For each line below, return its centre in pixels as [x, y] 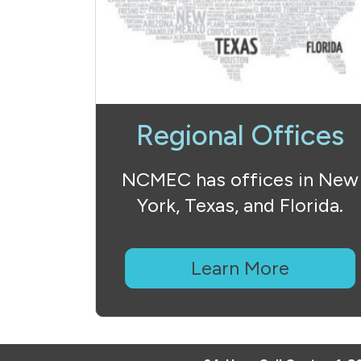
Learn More [240, 268]
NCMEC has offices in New [240, 179]
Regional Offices [240, 135]
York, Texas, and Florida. [240, 205]
